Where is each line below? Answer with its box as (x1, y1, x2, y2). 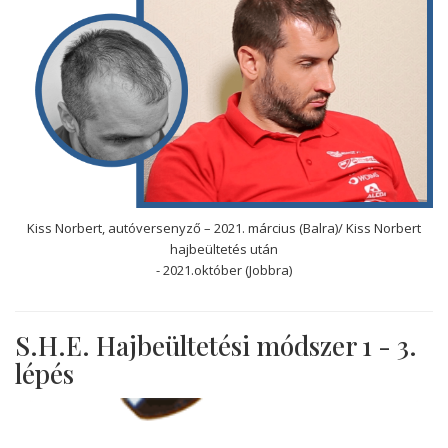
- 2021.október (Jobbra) (156, 260, 292, 279)
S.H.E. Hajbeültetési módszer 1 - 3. (15, 327, 417, 363)
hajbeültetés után (170, 239, 278, 258)
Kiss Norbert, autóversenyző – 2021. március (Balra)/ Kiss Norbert (27, 218, 421, 237)
